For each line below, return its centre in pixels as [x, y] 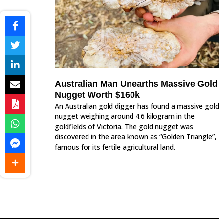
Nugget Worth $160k [97, 95]
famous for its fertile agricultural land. [116, 147]
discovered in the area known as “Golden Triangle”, [136, 136]
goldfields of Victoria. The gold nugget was [124, 126]
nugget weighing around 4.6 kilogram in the [125, 116]
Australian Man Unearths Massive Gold [136, 83]
